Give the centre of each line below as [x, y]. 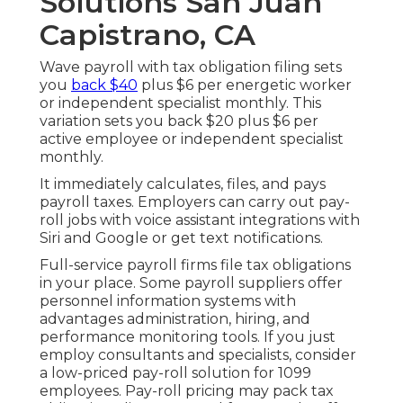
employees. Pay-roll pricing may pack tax [187, 391]
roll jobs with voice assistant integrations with [200, 220]
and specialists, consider [270, 355]
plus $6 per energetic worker [245, 85]
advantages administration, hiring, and [175, 319]
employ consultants [112, 355]
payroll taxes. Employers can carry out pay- [195, 202]
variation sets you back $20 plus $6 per [179, 121]
